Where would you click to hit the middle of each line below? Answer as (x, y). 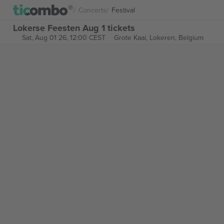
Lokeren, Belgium (176, 37)
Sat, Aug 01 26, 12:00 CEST (63, 37)
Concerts (92, 10)
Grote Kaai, (131, 37)
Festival (123, 10)
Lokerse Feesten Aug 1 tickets (74, 28)
